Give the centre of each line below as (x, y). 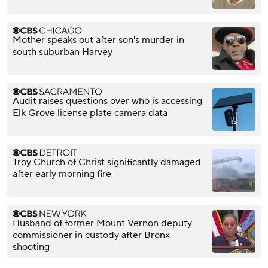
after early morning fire (62, 174)
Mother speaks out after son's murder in (98, 40)
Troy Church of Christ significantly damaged (107, 162)
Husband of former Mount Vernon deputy (102, 223)
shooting (31, 247)
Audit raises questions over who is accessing (107, 101)
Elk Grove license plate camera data (90, 113)
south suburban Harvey (63, 52)
